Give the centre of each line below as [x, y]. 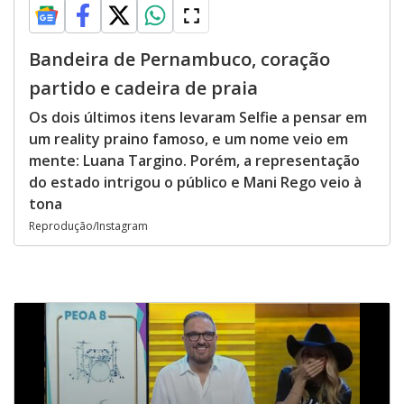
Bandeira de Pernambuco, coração [179, 59]
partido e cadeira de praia [143, 88]
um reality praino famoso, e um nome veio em [188, 139]
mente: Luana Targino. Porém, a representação [194, 161]
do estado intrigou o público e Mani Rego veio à [195, 182]
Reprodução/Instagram [88, 226]
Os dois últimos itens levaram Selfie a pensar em [198, 117]
